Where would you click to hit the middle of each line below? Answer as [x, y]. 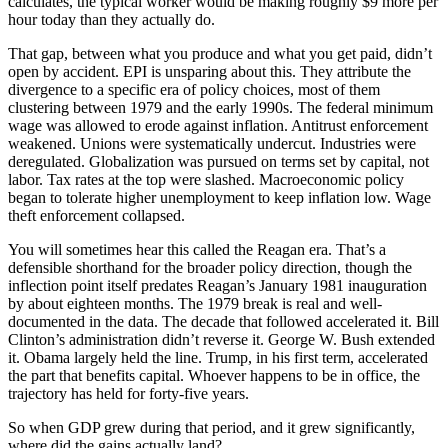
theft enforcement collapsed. [96, 215]
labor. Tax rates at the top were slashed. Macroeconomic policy [206, 179]
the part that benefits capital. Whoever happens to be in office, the [214, 375]
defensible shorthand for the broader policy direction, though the [210, 267]
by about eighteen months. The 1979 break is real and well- [195, 303]
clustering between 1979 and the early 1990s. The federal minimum [220, 107]
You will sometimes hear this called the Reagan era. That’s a [197, 249]
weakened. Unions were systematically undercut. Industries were [212, 143]
